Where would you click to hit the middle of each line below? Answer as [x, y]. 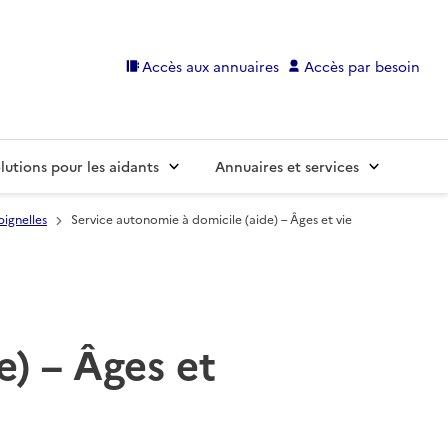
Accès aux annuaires [211, 65]
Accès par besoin [362, 65]
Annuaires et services [287, 166]
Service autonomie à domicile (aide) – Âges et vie [211, 219]
